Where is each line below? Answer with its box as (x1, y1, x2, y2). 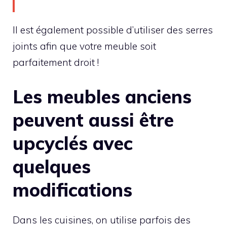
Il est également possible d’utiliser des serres (13, 24, 213, 36)
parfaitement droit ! (13, 56, 99, 69)
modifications (13, 178, 132, 201)
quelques (13, 155, 91, 178)
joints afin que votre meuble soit (13, 40, 156, 53)
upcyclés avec (13, 131, 133, 155)
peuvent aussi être (13, 108, 174, 131)
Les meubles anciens (13, 85, 192, 108)
